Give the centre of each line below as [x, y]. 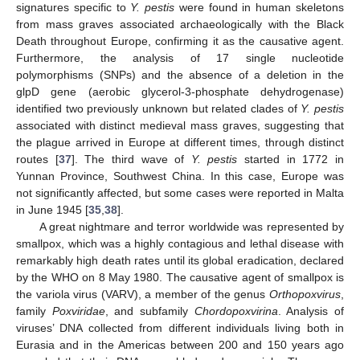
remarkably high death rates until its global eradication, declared [180, 261]
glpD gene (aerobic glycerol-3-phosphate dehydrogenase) [180, 92]
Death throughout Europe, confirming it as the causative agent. [180, 41]
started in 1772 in [291, 160]
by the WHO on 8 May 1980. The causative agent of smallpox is [180, 278]
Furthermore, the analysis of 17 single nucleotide [180, 58]
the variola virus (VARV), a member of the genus [143, 295]
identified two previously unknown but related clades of [159, 109]
